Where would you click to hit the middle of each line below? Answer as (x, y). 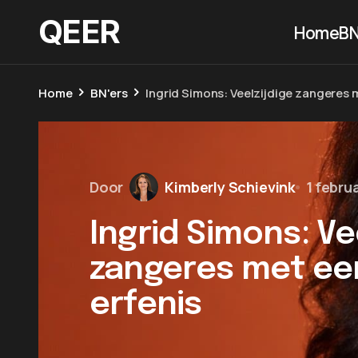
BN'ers (109, 93)
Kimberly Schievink (231, 187)
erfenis (146, 305)
